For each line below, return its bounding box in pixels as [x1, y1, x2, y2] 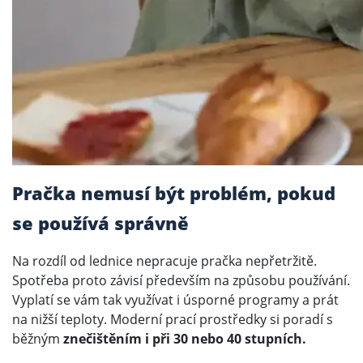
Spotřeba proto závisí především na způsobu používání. [12, 271, 350, 290]
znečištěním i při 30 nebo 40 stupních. [63, 330, 306, 348]
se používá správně [12, 211, 189, 236]
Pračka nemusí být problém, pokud [12, 181, 335, 206]
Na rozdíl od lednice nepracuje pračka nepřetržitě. [12, 252, 317, 271]
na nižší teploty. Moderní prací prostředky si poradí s [12, 310, 333, 329]
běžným [12, 330, 63, 348]
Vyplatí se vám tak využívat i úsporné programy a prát [12, 291, 339, 310]
